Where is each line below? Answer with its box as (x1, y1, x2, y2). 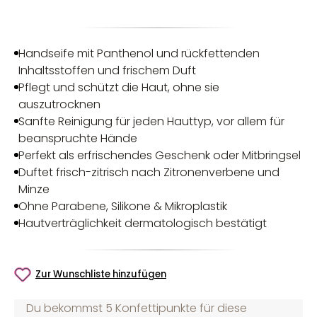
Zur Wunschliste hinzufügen (35, 267, 166, 281)
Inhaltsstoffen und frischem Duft (18, 62, 197, 79)
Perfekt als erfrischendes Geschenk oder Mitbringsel (18, 146, 301, 163)
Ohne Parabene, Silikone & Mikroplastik (18, 197, 228, 214)
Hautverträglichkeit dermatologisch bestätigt (18, 214, 267, 231)
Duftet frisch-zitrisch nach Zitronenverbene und (18, 163, 280, 180)
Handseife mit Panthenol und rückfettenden (18, 45, 260, 62)
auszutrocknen (18, 96, 101, 113)
